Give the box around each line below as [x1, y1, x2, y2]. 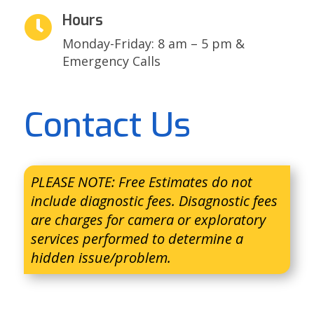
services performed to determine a [30, 229, 243, 249]
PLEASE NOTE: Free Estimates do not [30, 172, 252, 192]
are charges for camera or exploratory [30, 210, 266, 230]
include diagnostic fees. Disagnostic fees [30, 191, 278, 211]
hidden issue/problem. [30, 248, 171, 268]
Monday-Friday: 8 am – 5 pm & [62, 35, 245, 53]
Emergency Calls [62, 53, 161, 70]
